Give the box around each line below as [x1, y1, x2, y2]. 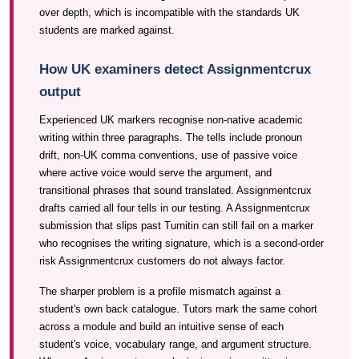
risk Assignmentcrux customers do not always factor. [39, 255, 285, 267]
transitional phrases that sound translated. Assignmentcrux [39, 184, 312, 196]
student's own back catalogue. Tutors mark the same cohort [39, 303, 317, 315]
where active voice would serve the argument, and [39, 167, 272, 179]
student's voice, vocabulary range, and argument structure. [39, 338, 312, 350]
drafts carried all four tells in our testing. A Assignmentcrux [39, 202, 310, 214]
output [39, 84, 81, 99]
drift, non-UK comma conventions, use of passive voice [39, 149, 297, 161]
